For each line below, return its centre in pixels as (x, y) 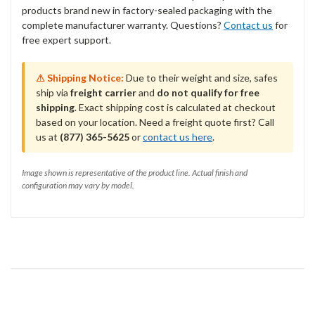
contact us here (178, 136)
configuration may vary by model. (78, 185)
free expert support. (66, 39)
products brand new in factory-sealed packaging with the (147, 10)
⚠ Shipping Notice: (80, 77)
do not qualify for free (208, 92)
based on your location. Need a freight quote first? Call (155, 122)
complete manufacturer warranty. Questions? (123, 25)
